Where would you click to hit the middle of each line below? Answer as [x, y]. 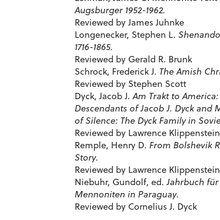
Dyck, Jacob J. [104, 96]
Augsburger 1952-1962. [120, 10]
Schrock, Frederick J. [117, 71]
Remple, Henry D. [112, 145]
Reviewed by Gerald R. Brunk [133, 59]
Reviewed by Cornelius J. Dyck [136, 206]
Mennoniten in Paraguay [125, 194]
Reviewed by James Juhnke [129, 22]
